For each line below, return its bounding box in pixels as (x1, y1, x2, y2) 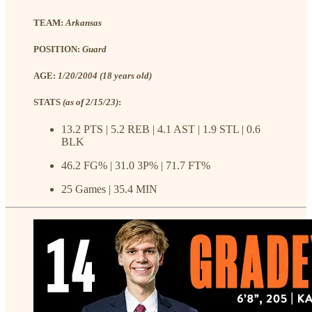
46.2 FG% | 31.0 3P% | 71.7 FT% (61, 159, 210, 172)
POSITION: (33, 43, 82, 54)
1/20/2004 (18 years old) (58, 70, 152, 81)
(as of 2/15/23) (63, 97, 118, 108)
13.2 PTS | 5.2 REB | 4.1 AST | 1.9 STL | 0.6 (61, 123, 260, 136)
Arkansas (65, 17, 102, 28)
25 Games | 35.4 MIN (61, 183, 157, 196)
